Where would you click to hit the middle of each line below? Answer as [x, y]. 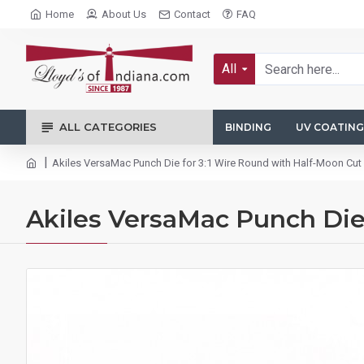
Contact [192, 14]
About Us [124, 14]
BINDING [248, 127]
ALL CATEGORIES [108, 127]
